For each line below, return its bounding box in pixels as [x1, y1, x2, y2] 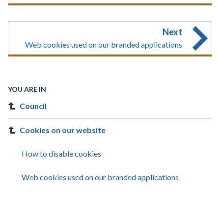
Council [20, 101, 47, 110]
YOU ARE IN [8, 85, 46, 93]
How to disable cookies [22, 149, 101, 158]
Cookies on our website [20, 125, 106, 135]
